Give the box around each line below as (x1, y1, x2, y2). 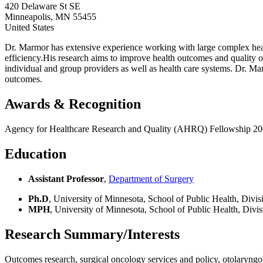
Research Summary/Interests (5, 226, 180, 242)
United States (5, 22, 54, 33)
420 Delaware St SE (5, 1, 80, 12)
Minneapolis (5, 12, 50, 22)
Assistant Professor (28, 173, 104, 184)
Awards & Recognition (5, 96, 141, 112)
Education (5, 146, 66, 161)
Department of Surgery (109, 173, 194, 184)
